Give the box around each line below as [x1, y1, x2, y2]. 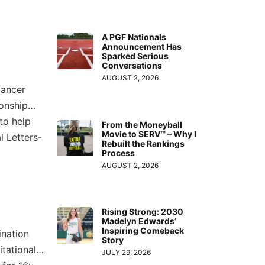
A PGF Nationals [102, 32, 167, 43]
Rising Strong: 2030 [102, 206, 184, 217]
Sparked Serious [102, 51, 169, 62]
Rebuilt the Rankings [102, 138, 185, 148]
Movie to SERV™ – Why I [102, 128, 197, 139]
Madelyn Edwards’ [102, 216, 177, 227]
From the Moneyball [102, 119, 183, 130]
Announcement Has [102, 41, 182, 52]
